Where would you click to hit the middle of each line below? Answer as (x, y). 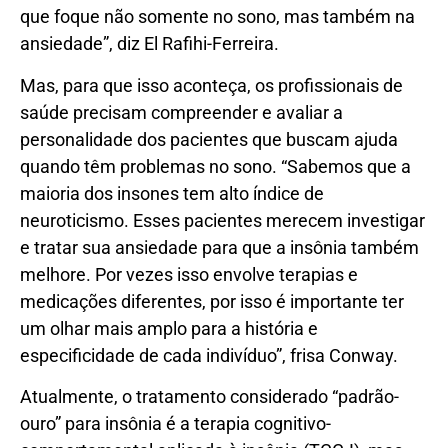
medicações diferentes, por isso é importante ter (212, 301)
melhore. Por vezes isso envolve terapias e (189, 274)
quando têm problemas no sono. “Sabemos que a (215, 166)
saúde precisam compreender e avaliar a (181, 112)
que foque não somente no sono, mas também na (217, 17)
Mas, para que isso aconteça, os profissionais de (211, 85)
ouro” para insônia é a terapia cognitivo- (175, 423)
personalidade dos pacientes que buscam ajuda (209, 139)
